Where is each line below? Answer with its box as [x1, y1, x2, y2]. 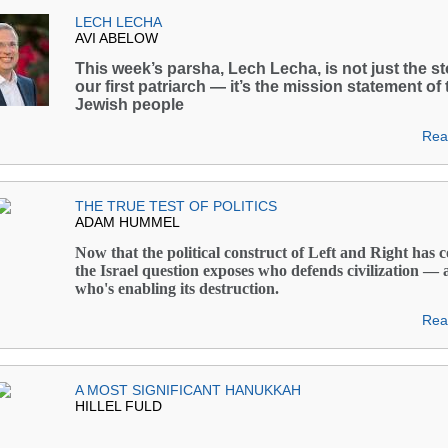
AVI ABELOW [75, 30, 158, 46]
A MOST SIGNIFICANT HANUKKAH [75, 382, 301, 398]
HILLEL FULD [75, 398, 162, 414]
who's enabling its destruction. [75, 280, 279, 297]
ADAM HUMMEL [75, 214, 180, 230]
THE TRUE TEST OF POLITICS [75, 198, 277, 214]
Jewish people [75, 96, 184, 113]
